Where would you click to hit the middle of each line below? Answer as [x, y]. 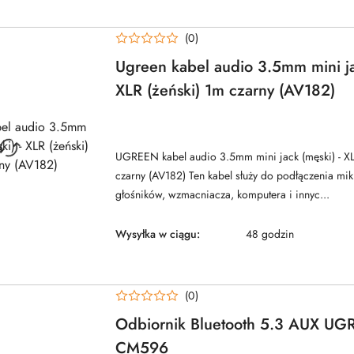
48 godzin [270, 234]
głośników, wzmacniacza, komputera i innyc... [222, 195]
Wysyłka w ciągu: [158, 234]
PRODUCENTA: [152, 132]
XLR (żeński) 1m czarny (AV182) [225, 91]
